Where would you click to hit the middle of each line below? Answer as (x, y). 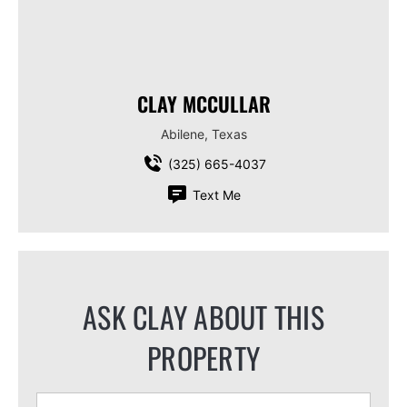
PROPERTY (203, 358)
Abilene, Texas (203, 134)
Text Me (217, 194)
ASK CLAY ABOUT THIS (203, 317)
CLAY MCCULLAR (203, 104)
